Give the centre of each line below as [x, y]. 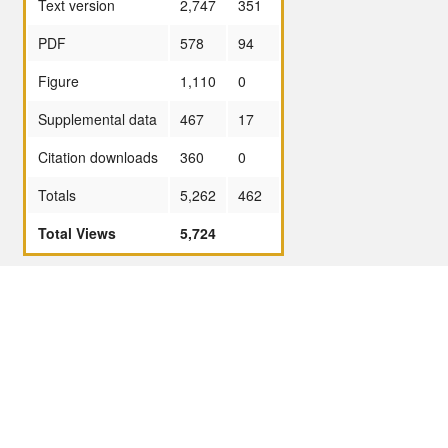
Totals [57, 194]
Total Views [77, 232]
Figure [58, 80]
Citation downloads [98, 156]
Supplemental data [97, 118]
